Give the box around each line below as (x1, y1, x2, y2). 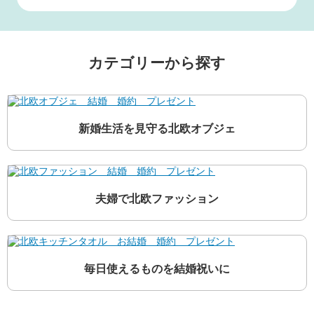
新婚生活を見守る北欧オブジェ (78, 121, 235, 136)
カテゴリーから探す (88, 53, 226, 71)
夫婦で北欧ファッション (95, 191, 219, 206)
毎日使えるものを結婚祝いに (84, 261, 230, 276)
